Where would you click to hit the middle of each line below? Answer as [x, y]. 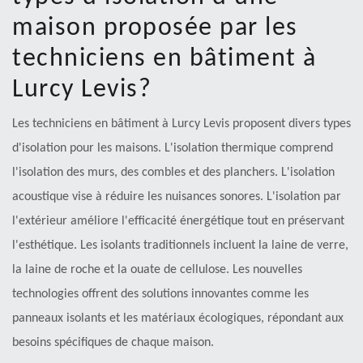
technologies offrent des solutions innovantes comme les [160, 295]
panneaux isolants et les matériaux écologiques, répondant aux [178, 319]
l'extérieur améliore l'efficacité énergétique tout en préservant [178, 222]
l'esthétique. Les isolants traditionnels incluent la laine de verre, [180, 246]
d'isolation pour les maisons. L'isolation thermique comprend [173, 149]
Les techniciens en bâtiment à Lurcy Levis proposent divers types [181, 124]
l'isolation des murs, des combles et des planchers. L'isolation [173, 173]
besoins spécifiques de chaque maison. [113, 343]
